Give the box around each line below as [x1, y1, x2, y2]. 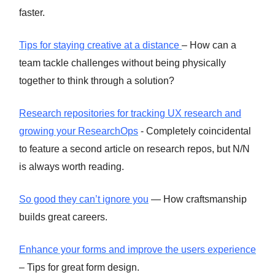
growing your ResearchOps [19, 126, 138, 136]
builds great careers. [19, 212, 107, 222]
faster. [19, 7, 45, 18]
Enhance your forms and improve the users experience [19, 244, 256, 255]
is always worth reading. [19, 161, 124, 172]
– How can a [182, 40, 236, 50]
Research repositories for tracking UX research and [19, 108, 241, 118]
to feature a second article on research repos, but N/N [19, 144, 250, 154]
